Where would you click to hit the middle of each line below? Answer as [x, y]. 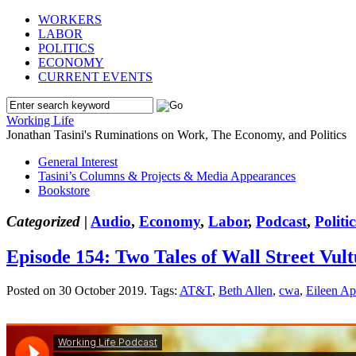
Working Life [40, 120]
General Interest [78, 162]
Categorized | [47, 221]
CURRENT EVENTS [95, 77]
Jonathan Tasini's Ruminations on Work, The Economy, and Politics [176, 135]
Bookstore [64, 190]
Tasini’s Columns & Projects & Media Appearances [167, 176]
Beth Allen [246, 290]
